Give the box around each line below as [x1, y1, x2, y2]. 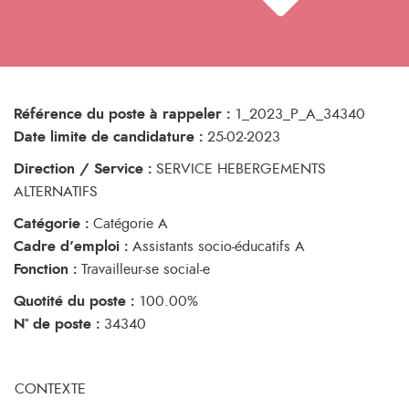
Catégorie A [89, 216, 168, 231]
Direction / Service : [14, 162, 152, 176]
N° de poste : [14, 317, 100, 331]
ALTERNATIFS [14, 184, 98, 199]
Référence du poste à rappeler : [14, 107, 230, 121]
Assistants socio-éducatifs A [128, 239, 305, 254]
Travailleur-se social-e [77, 262, 210, 277]
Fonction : [14, 262, 77, 277]
